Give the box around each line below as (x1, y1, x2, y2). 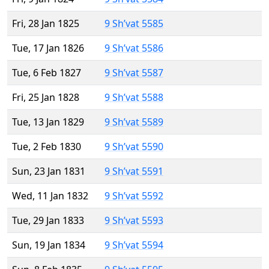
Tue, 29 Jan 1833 (12, 214, 84, 228)
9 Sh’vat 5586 (104, 41, 163, 55)
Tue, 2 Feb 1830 (12, 140, 81, 154)
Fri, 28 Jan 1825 (12, 17, 79, 31)
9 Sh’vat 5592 (104, 189, 163, 203)
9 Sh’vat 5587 (104, 66, 163, 80)
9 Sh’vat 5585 (104, 17, 163, 31)
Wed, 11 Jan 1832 (12, 189, 88, 203)
